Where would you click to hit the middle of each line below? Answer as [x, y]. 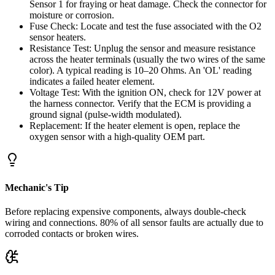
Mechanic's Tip [37, 187]
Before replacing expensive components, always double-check [126, 212]
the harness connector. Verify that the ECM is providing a [140, 103]
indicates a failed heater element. [92, 81]
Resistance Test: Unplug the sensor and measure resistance [142, 48]
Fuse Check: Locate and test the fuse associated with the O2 [145, 26]
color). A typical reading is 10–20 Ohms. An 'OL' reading [141, 70]
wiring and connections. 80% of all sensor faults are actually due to [134, 223]
